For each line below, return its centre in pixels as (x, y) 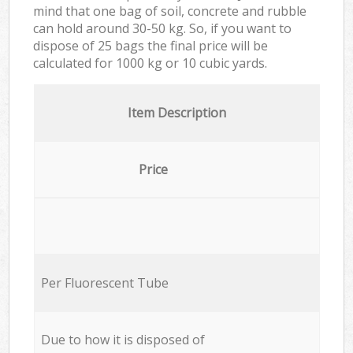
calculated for (75, 63)
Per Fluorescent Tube (104, 282)
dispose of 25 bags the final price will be (151, 45)
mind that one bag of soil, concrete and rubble (170, 11)
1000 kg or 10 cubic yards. (192, 63)
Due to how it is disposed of (123, 339)
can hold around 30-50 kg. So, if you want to (163, 28)
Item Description (176, 112)
